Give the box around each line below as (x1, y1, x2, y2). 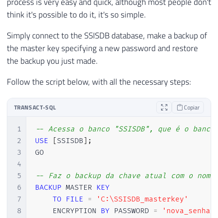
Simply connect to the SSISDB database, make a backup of (7, 29, 207, 42)
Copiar (182, 103, 200, 112)
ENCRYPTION (35, 206, 101, 216)
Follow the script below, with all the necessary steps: (7, 75, 191, 89)
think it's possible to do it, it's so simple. (7, 8, 146, 21)
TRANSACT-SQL (14, 103, 57, 112)
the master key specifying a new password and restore (7, 42, 198, 55)
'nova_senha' (162, 206, 215, 216)
